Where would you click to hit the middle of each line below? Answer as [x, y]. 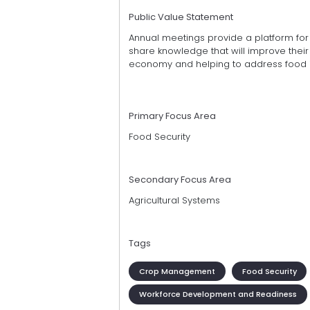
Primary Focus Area [172, 116]
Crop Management [177, 271]
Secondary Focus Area [180, 180]
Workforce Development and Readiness [218, 294]
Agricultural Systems [174, 201]
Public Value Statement [181, 17]
